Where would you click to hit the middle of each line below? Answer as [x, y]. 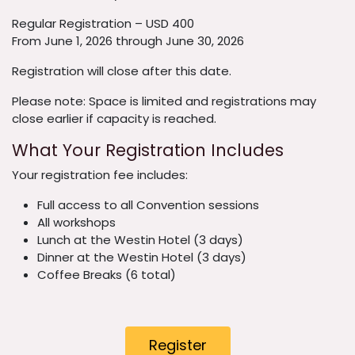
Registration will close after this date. [122, 71]
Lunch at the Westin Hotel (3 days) [140, 240]
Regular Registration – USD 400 [103, 24]
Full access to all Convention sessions [148, 205]
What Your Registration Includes [148, 151]
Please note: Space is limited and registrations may [164, 101]
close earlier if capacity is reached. [114, 119]
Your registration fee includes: [100, 175]
